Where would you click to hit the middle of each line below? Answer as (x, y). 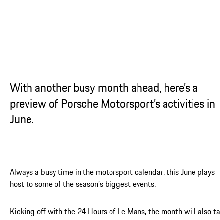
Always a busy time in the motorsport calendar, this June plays (112, 172)
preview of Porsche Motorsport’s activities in (112, 103)
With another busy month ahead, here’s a (104, 87)
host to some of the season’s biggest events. (83, 183)
